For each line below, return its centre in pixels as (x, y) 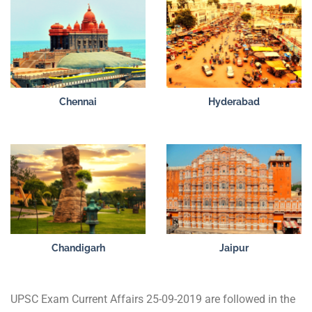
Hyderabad (234, 101)
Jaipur (234, 248)
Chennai (78, 101)
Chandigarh (78, 248)
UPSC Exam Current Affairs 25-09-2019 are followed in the (153, 299)
